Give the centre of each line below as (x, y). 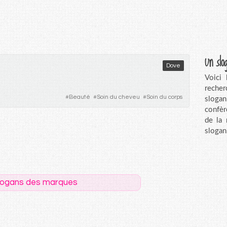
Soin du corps (165, 97)
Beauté (80, 97)
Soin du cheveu (119, 97)
